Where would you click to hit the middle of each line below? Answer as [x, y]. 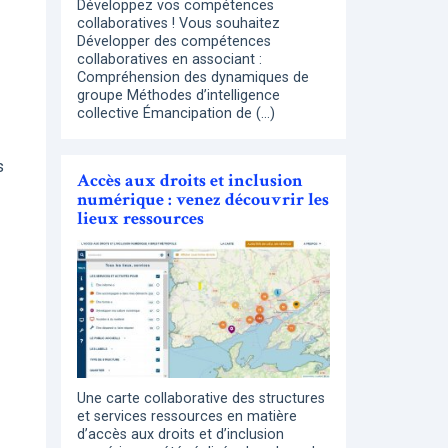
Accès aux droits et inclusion [190, 181]
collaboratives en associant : [169, 60]
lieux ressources [140, 219]
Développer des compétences [174, 42]
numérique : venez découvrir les [203, 200]
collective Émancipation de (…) [176, 114]
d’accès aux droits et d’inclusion [180, 434]
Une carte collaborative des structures [201, 398]
